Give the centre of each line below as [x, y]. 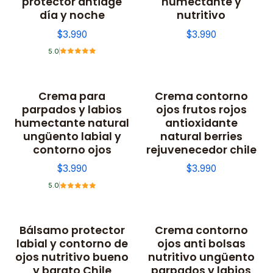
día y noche [72, 15]
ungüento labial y [72, 136]
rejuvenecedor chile [201, 149]
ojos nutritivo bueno [72, 257]
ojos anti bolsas [201, 244]
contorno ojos [72, 149]
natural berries [201, 136]
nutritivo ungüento [201, 257]
